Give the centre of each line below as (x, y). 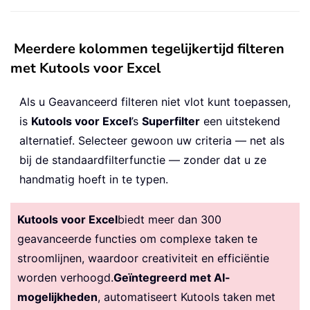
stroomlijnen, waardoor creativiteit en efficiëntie (143, 258)
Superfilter (171, 121)
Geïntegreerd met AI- (172, 278)
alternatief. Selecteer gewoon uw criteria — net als (152, 141)
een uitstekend (240, 121)
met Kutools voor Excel (85, 69)
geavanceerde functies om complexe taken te (137, 239)
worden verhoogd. (65, 278)
